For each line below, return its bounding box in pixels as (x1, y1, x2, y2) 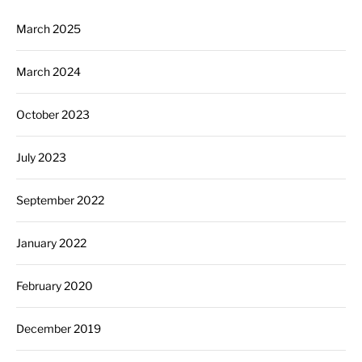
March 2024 (16, 65, 81, 78)
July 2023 (16, 150, 66, 164)
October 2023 (16, 107, 90, 121)
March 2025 (16, 22, 81, 36)
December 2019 (16, 322, 101, 335)
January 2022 (16, 236, 86, 250)
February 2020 (16, 279, 93, 293)
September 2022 (16, 193, 104, 207)
